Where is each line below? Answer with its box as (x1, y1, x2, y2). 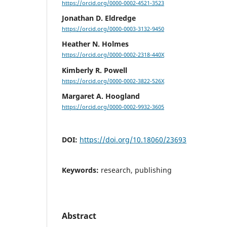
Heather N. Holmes (62, 39, 129, 49)
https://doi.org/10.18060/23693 (80, 134, 186, 144)
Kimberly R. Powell (62, 65, 127, 75)
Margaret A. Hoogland (62, 91, 140, 101)
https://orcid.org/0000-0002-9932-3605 (62, 103, 164, 110)
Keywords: (62, 165, 101, 175)
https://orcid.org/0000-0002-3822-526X (62, 77, 164, 85)
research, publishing (101, 165, 172, 175)
